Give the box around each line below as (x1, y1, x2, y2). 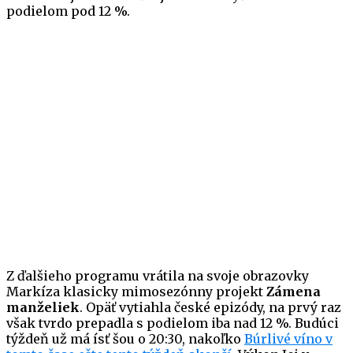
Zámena (266, 284, 321, 300)
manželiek (6, 299, 80, 316)
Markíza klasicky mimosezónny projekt (6, 284, 266, 300)
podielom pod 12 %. (6, 3, 130, 20)
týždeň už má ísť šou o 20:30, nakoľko (6, 331, 244, 347)
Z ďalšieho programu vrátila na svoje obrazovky (6, 268, 309, 284)
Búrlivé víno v (244, 331, 333, 347)
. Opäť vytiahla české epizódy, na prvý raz (80, 299, 341, 316)
